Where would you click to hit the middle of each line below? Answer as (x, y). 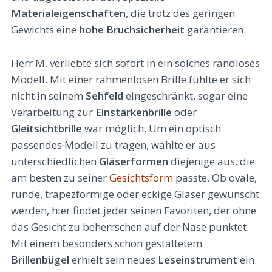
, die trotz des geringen (180, 13)
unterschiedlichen (55, 161)
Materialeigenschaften (68, 13)
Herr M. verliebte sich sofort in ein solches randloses (135, 63)
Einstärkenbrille (134, 112)
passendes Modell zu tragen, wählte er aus (113, 144)
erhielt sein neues (114, 259)
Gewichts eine (45, 30)
